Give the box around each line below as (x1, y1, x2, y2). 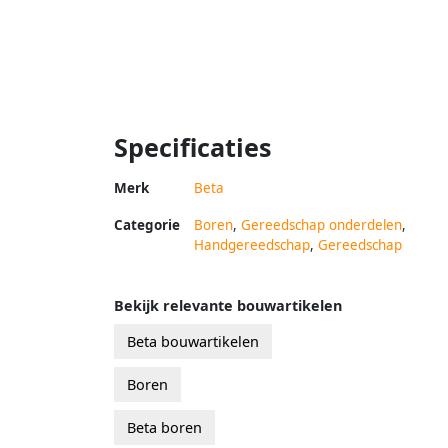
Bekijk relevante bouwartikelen (114, 295, 342, 315)
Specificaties (114, 129, 272, 164)
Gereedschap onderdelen (241, 215, 402, 234)
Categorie (114, 215, 180, 234)
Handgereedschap (194, 235, 310, 254)
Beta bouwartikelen (127, 331, 259, 351)
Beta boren (127, 417, 202, 437)
